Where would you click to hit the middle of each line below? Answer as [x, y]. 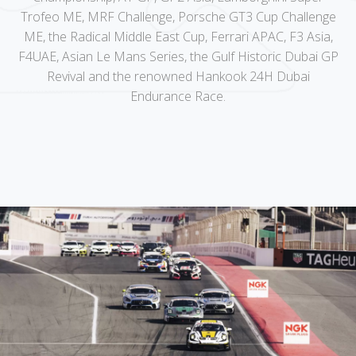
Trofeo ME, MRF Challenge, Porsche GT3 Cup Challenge [178, 17]
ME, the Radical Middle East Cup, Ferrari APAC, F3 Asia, [178, 37]
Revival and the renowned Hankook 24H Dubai [178, 76]
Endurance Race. [178, 96]
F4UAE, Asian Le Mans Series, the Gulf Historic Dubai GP [178, 56]
